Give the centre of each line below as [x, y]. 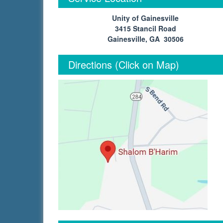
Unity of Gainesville [145, 18]
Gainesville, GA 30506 [145, 39]
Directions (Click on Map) [124, 64]
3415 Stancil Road [145, 28]
